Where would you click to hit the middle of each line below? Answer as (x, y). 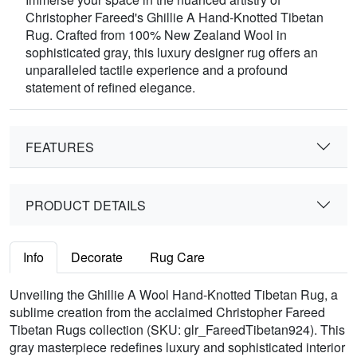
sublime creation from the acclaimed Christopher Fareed (167, 312)
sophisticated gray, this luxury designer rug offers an (172, 53)
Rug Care (177, 257)
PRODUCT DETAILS (86, 205)
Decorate (97, 257)
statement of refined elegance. (110, 88)
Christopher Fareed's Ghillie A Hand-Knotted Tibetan (175, 18)
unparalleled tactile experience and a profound (157, 70)
